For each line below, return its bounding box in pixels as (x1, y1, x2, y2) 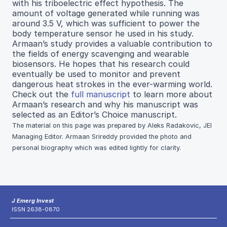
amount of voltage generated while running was (12, 8, 200, 18)
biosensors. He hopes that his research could (12, 58, 190, 69)
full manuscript (71, 89, 133, 99)
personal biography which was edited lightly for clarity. (12, 143, 181, 152)
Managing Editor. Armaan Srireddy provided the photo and (12, 132, 192, 140)
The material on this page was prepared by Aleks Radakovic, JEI (12, 121, 212, 129)
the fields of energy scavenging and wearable (12, 48, 189, 59)
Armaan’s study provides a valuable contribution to (12, 38, 212, 49)
